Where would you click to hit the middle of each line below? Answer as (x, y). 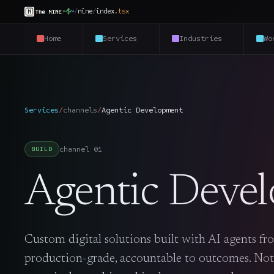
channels (80, 110)
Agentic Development (142, 110)
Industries (200, 38)
